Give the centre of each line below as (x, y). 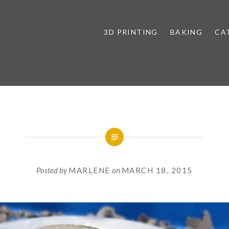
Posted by (53, 170)
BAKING (186, 32)
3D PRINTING (131, 32)
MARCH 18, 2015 (157, 170)
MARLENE (89, 170)
